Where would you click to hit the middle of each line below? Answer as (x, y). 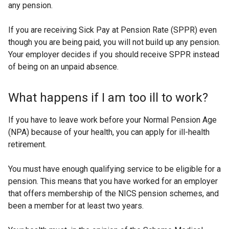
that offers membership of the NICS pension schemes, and (113, 193)
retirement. (27, 144)
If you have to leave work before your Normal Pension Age (112, 120)
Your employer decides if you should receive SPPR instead (114, 54)
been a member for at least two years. (76, 206)
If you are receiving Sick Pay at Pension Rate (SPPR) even (112, 30)
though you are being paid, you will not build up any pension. (114, 42)
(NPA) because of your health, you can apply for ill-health (109, 132)
